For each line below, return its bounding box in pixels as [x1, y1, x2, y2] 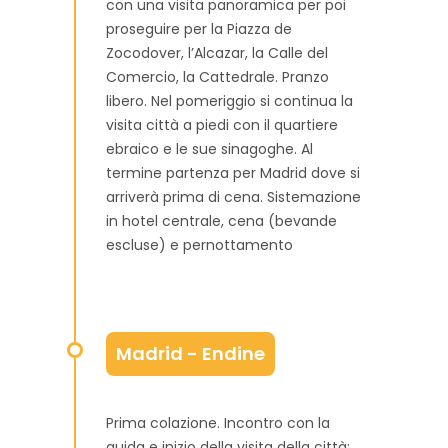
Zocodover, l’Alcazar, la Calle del [106, 43, 328, 63]
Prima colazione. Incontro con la [106, 413, 330, 433]
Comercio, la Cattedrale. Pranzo [106, 67, 329, 87]
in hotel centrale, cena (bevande [106, 211, 337, 231]
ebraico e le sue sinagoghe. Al [106, 139, 313, 159]
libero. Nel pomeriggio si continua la [106, 91, 353, 111]
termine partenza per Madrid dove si [106, 163, 360, 183]
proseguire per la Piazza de [106, 19, 292, 39]
